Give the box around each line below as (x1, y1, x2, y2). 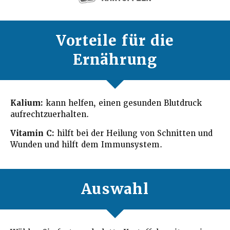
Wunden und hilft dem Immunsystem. (10, 140, 162, 150)
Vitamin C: (10, 128, 54, 139)
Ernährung (73, 50, 157, 69)
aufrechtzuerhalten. (10, 109, 89, 120)
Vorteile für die (55, 31, 175, 50)
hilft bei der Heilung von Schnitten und (54, 128, 213, 139)
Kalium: (10, 98, 43, 109)
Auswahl (81, 180, 149, 199)
